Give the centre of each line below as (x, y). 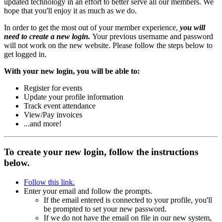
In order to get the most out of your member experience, (91, 28)
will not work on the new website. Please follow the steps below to (108, 46)
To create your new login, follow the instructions (101, 152)
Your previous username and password (153, 37)
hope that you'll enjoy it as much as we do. (70, 11)
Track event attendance (60, 106)
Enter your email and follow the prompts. (88, 191)
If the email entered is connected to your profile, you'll (128, 200)
